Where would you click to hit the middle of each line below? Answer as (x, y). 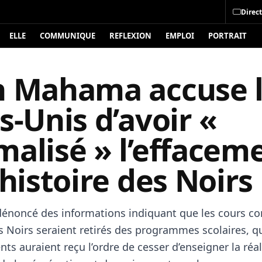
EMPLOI (180, 36)
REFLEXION (130, 36)
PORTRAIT (227, 36)
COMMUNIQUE (68, 36)
